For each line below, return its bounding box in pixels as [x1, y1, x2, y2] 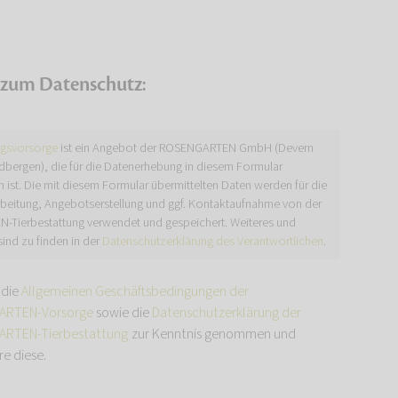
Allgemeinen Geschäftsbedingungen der [21, 282, 249, 301]
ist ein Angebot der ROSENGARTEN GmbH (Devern [58, 139, 314, 157]
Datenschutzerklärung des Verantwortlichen [102, 232, 323, 251]
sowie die [93, 303, 152, 322]
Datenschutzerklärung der [152, 303, 301, 322]
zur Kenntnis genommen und [129, 324, 296, 344]
